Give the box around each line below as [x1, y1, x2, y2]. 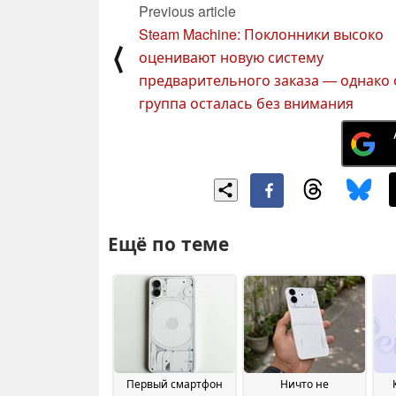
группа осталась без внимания [139, 92, 354, 113]
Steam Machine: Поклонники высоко [139, 23, 384, 44]
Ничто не [279, 376, 329, 392]
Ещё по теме [108, 230, 229, 256]
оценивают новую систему [139, 46, 324, 67]
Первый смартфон [126, 376, 223, 392]
